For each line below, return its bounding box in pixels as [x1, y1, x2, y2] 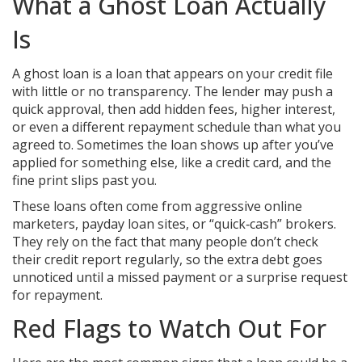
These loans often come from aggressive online [12, 197, 302, 215]
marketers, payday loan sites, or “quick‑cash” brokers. [12, 215, 336, 233]
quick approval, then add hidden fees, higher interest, [12, 100, 335, 118]
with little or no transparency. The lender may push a [12, 82, 333, 100]
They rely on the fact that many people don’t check [12, 233, 318, 250]
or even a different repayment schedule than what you [12, 118, 341, 136]
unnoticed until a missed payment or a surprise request [12, 268, 347, 286]
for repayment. [12, 286, 103, 304]
